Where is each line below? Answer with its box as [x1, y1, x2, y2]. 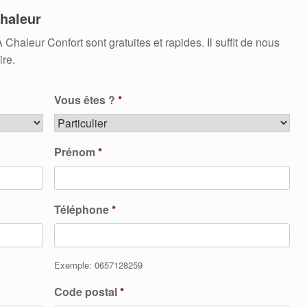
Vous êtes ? [53, 92, 115, 108]
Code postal [53, 284, 117, 299]
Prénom [53, 144, 95, 160]
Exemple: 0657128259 [53, 258, 143, 271]
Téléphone [53, 201, 109, 217]
